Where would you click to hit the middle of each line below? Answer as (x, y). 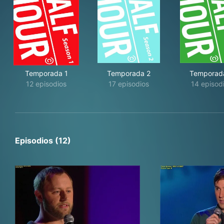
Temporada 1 (46, 73)
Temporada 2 (129, 73)
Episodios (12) (43, 140)
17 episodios (129, 84)
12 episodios (46, 84)
